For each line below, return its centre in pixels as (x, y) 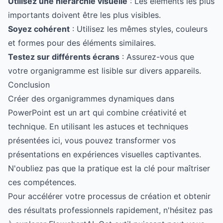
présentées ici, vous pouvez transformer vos (92, 140)
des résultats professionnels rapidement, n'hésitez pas (110, 210)
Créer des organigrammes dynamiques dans (91, 99)
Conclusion (29, 85)
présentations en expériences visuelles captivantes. (105, 154)
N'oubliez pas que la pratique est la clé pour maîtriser (109, 168)
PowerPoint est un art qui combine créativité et (97, 112)
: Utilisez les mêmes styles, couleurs (139, 29)
